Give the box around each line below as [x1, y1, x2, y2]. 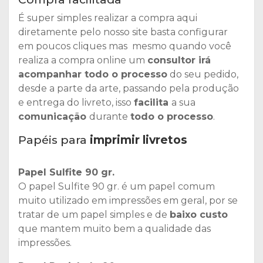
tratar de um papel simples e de [18, 208, 170, 220]
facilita [134, 96, 171, 108]
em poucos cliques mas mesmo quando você [18, 40, 231, 52]
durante [89, 110, 130, 122]
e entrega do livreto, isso [18, 96, 134, 108]
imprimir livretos [90, 132, 187, 147]
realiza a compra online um [18, 54, 147, 66]
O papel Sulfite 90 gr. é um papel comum [18, 180, 215, 192]
